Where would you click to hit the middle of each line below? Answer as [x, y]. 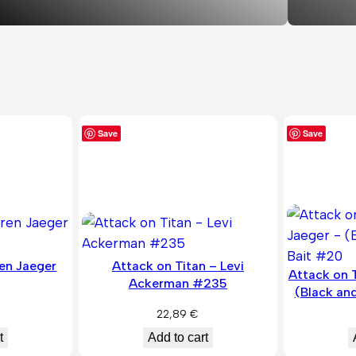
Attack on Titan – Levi [178, 266]
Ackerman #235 [178, 284]
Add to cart [178, 337]
